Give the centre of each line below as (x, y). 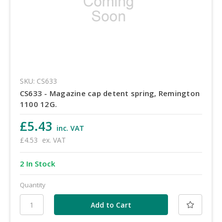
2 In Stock (37, 164)
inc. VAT (70, 128)
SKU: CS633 (38, 81)
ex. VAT (54, 140)
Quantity (32, 185)
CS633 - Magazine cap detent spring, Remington (110, 93)
